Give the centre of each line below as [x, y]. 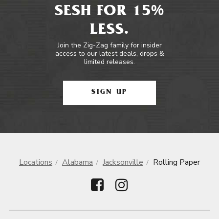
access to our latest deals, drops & [109, 54]
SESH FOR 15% [109, 12]
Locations [36, 162]
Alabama [77, 162]
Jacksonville [123, 162]
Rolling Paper [176, 162]
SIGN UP [109, 93]
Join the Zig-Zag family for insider [109, 45]
